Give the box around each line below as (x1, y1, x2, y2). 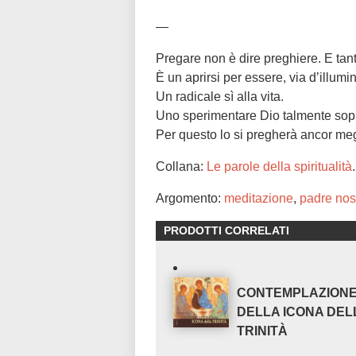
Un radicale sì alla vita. (156, 90, 284, 104)
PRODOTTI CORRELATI (164, 224, 289, 238)
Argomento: (156, 192, 224, 206)
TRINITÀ (237, 324, 288, 339)
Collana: (156, 160, 207, 174)
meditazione (224, 192, 293, 206)
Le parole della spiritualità (207, 160, 352, 174)
